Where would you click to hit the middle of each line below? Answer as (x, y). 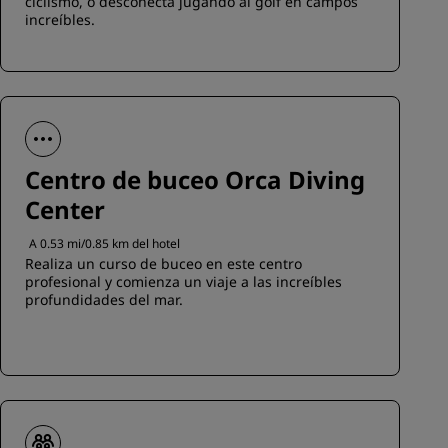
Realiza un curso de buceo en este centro (163, 263)
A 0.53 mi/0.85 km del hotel (104, 243)
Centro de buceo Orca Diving (195, 179)
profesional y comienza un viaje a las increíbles (183, 281)
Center (65, 209)
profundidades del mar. (104, 299)
